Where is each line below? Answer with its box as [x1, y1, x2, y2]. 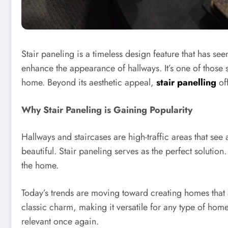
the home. [21, 159, 59, 173]
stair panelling [156, 76, 216, 90]
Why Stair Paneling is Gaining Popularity [21, 103, 192, 117]
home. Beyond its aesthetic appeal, [21, 76, 156, 90]
